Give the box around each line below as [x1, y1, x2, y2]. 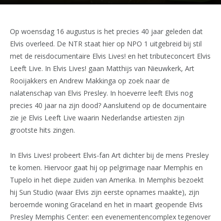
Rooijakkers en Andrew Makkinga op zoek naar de [10, 76, 170, 85]
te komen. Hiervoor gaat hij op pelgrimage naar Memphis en [10, 162, 203, 172]
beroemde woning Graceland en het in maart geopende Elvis [10, 199, 203, 209]
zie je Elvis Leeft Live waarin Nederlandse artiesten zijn [10, 113, 184, 122]
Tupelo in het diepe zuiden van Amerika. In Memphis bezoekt [10, 175, 204, 184]
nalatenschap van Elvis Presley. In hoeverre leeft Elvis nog [10, 88, 193, 98]
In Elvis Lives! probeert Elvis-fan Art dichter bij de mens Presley [10, 150, 209, 160]
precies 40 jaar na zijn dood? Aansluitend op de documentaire [10, 101, 207, 110]
